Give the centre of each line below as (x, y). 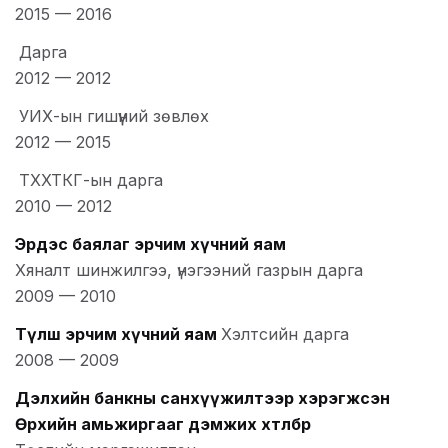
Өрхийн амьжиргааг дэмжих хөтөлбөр (163, 424)
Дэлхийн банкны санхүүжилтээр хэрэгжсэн (202, 398)
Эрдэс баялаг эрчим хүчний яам (150, 244)
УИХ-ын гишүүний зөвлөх (114, 116)
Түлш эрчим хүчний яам (116, 334)
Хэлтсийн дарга (285, 334)
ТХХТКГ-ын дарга (91, 180)
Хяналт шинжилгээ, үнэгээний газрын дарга (189, 270)
